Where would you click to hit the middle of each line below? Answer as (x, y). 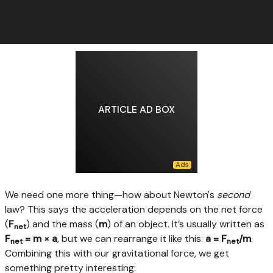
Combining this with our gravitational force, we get (117, 253)
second (233, 194)
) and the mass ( (62, 224)
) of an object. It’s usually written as (186, 224)
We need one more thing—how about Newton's (111, 194)
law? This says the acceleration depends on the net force (134, 209)
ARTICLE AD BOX (136, 110)
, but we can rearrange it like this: (131, 238)
